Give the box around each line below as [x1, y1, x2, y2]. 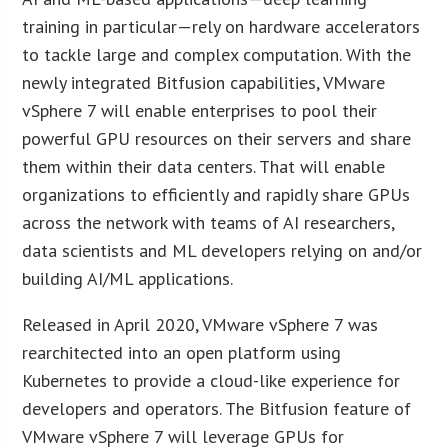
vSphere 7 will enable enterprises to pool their [22, 98, 378, 122]
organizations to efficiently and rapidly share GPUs [22, 182, 411, 206]
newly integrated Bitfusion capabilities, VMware [22, 70, 386, 94]
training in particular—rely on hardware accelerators [22, 14, 421, 38]
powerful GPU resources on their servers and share [22, 126, 412, 150]
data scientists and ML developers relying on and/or [22, 238, 423, 262]
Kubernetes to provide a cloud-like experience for [22, 368, 401, 392]
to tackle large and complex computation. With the [22, 42, 412, 66]
